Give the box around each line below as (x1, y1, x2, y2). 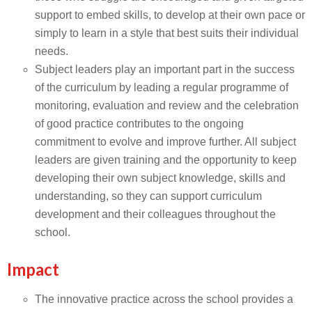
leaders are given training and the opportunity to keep (35, 154, 297, 166)
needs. (35, 45, 68, 57)
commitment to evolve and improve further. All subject (35, 136, 296, 148)
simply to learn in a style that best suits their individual (35, 27, 299, 39)
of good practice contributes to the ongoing (35, 118, 244, 130)
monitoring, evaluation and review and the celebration (35, 100, 299, 111)
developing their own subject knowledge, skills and (35, 172, 286, 184)
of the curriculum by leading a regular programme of (35, 81, 288, 93)
